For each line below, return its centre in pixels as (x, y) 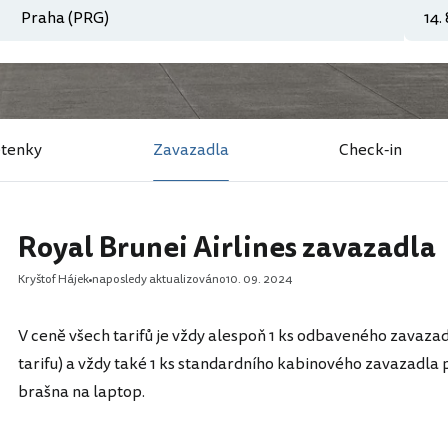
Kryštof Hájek (53, 279)
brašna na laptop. (81, 392)
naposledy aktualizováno (159, 279)
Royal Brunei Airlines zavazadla (227, 248)
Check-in (371, 150)
